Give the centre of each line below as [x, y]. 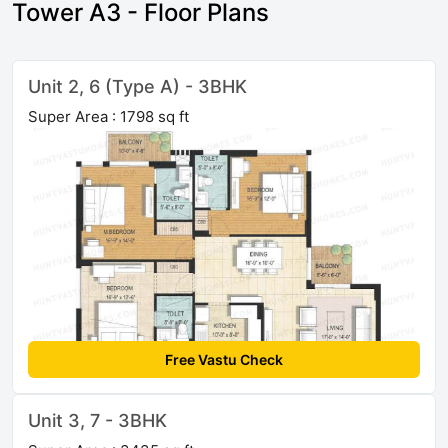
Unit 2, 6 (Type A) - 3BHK [137, 87]
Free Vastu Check [224, 360]
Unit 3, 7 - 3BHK [97, 421]
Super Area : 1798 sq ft [108, 117]
